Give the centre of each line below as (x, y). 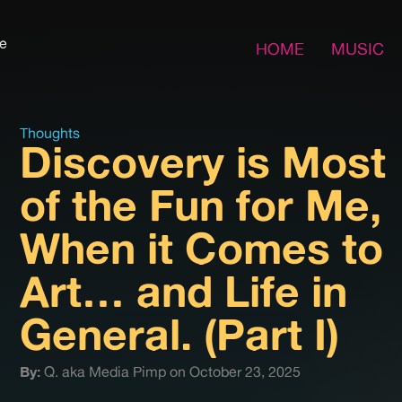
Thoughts (50, 133)
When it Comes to (201, 248)
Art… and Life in (184, 291)
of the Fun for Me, (201, 205)
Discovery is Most (203, 162)
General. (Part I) (179, 334)
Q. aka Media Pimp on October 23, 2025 (170, 371)
